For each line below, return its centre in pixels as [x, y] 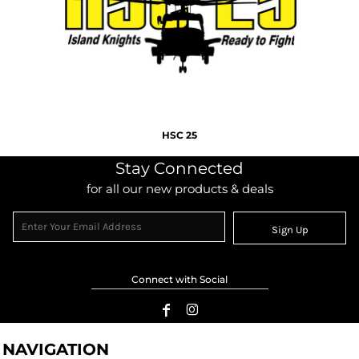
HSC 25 [179, 135]
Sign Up [290, 229]
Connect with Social [179, 280]
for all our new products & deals [179, 189]
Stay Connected [179, 169]
